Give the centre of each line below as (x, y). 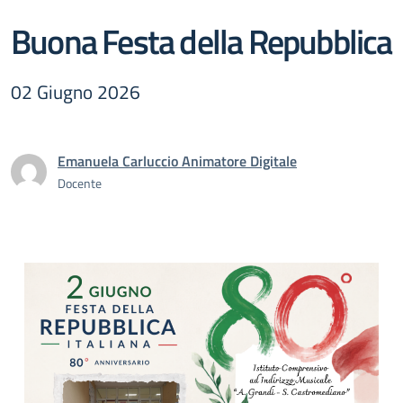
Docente (80, 183)
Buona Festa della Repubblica (201, 41)
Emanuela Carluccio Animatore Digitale (177, 161)
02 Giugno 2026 (76, 92)
